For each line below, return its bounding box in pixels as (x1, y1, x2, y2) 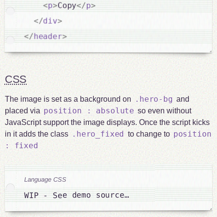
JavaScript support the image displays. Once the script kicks (4, 118, 210, 126)
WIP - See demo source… (24, 190, 129, 200)
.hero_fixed (72, 129, 124, 139)
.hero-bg (135, 94, 173, 104)
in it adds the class (4, 129, 70, 138)
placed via (4, 106, 42, 115)
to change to (125, 129, 172, 138)
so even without (136, 106, 192, 115)
